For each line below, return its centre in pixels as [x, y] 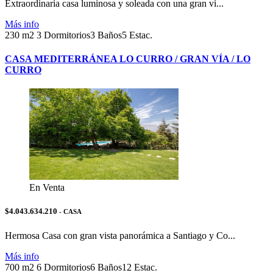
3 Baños [106, 35]
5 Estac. [137, 35]
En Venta [47, 188]
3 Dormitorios [63, 35]
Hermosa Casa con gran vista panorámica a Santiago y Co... [120, 235]
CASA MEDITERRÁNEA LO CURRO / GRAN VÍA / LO [128, 58]
